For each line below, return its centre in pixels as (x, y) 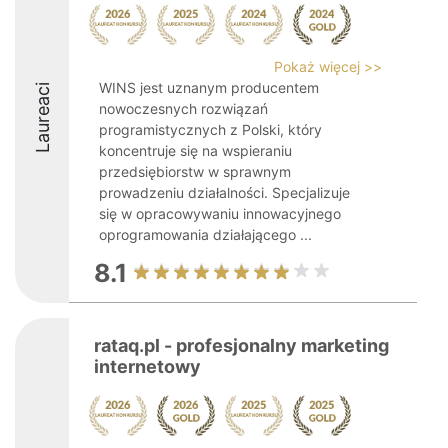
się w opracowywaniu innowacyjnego (220, 213)
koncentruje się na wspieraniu (195, 150)
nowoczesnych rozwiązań (183, 108)
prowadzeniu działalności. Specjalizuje (224, 192)
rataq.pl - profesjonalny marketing (241, 345)
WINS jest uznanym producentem (209, 87)
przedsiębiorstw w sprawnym (195, 171)
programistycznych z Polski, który (210, 129)
